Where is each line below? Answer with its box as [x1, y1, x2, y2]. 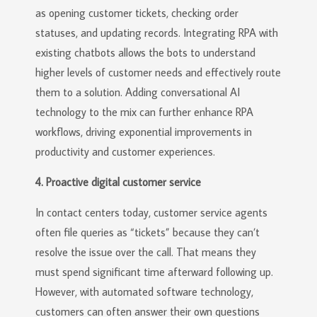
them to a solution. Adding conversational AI [35, 85, 240, 99]
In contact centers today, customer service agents [35, 205, 267, 219]
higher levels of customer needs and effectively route [35, 65, 281, 79]
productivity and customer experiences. [35, 144, 215, 158]
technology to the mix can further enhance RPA [35, 105, 253, 119]
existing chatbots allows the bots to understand [35, 45, 255, 59]
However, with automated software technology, [35, 284, 253, 299]
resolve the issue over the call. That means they [35, 245, 256, 259]
